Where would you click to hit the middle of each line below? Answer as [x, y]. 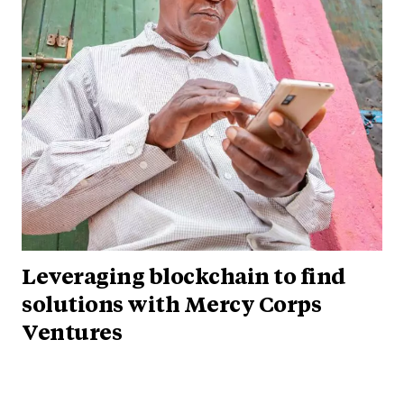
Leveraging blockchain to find [184, 278]
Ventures [72, 334]
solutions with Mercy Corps [171, 306]
